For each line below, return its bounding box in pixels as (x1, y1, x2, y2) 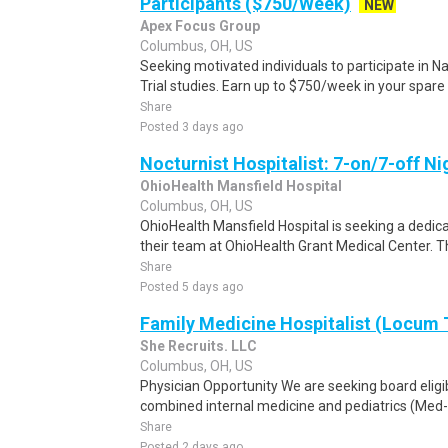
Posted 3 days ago (140, 120, 243, 134)
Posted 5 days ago (140, 280, 243, 294)
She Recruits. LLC (140, 338, 257, 354)
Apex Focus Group (140, 18, 260, 34)
